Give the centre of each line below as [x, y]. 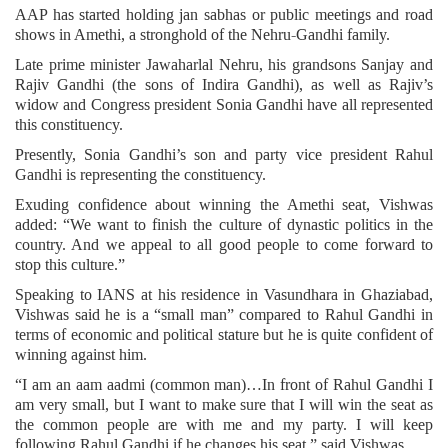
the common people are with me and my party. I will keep [224, 424]
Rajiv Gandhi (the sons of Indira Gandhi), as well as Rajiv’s [224, 84]
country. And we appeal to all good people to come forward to [224, 244]
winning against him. [81, 354]
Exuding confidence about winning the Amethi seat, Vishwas [224, 204]
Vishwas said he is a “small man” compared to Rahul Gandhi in [224, 314]
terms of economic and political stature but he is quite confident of [224, 334]
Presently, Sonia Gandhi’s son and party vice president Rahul [224, 154]
